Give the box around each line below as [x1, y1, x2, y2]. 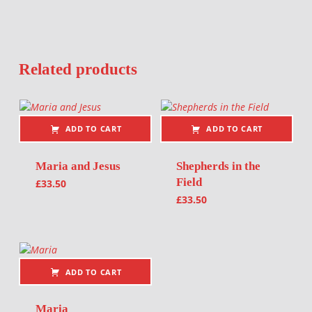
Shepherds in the [176, 159, 261, 173]
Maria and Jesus [35, 159, 120, 173]
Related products [18, 59, 137, 78]
